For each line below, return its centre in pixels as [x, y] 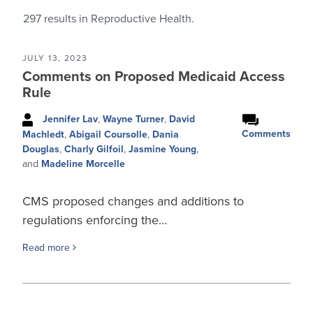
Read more [48, 247]
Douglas [41, 149]
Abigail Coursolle [108, 134]
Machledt [43, 134]
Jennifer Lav [70, 119]
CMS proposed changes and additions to [133, 201]
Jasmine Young [162, 149]
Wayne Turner [133, 119]
